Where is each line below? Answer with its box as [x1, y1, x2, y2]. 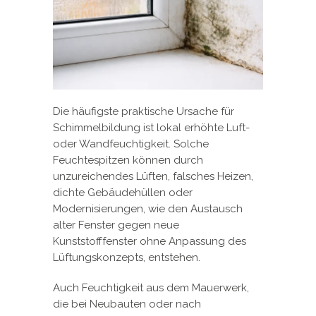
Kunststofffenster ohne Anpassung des [53, 234, 246, 248]
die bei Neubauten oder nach [53, 297, 201, 310]
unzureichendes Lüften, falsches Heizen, [53, 169, 253, 183]
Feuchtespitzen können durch [53, 153, 203, 166]
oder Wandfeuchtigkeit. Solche [53, 137, 209, 150]
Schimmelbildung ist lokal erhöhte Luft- [53, 121, 250, 134]
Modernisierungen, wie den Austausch [53, 202, 243, 215]
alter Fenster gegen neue [53, 218, 179, 231]
